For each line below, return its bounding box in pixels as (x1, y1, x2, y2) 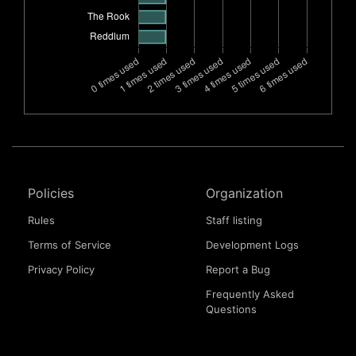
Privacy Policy (28, 263, 95, 276)
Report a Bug (206, 263, 270, 276)
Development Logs (206, 238, 299, 251)
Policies (28, 185, 74, 201)
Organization (206, 185, 283, 201)
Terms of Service (28, 238, 111, 251)
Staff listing (206, 214, 262, 226)
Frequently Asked (206, 288, 294, 300)
